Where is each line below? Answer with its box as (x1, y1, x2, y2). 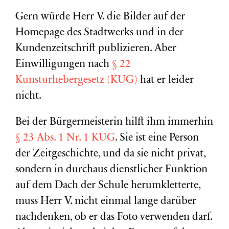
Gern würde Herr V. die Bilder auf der (15, 12, 185, 22)
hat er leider (138, 75, 194, 86)
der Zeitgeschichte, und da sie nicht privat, (15, 149, 205, 159)
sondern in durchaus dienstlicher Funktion (15, 165, 208, 175)
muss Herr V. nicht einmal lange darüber (15, 196, 196, 207)
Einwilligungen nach (15, 59, 112, 70)
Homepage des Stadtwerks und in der (15, 28, 184, 38)
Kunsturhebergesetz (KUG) (15, 75, 138, 86)
